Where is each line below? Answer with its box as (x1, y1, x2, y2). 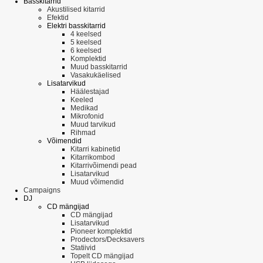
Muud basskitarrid (70, 63, 127, 72)
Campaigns (23, 186, 60, 195)
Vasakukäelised (70, 71, 121, 80)
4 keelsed (70, 30, 102, 39)
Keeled (70, 96, 93, 104)
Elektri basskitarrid (47, 22, 106, 31)
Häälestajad (70, 87, 109, 96)
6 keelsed (70, 46, 102, 55)
